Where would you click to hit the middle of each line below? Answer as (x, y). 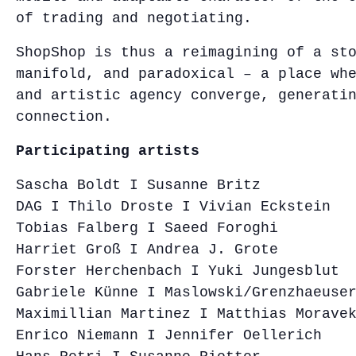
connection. (64, 116)
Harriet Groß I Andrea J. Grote (147, 249)
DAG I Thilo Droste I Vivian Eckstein (173, 206)
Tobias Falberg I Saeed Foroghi (147, 228)
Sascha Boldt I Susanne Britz (138, 185)
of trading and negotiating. (134, 18)
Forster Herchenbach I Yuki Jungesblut (178, 271)
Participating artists (108, 151)
